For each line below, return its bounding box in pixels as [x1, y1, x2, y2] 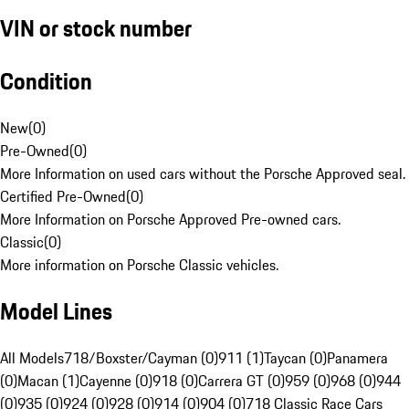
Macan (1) [17, 370, 79, 393]
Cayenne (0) [79, 370, 152, 393]
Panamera [327, 347, 388, 370]
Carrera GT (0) [198, 370, 285, 393]
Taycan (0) [264, 347, 327, 370]
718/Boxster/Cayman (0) [64, 347, 218, 370]
